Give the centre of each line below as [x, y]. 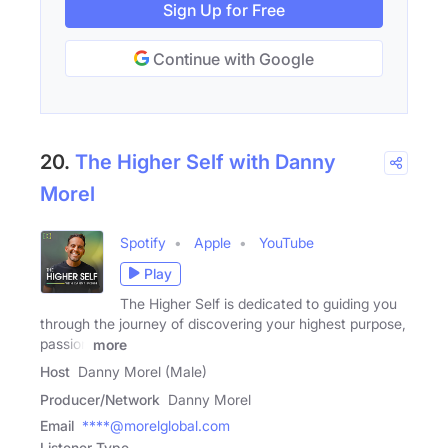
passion [64, 343]
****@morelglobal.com [156, 426]
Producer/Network [100, 400]
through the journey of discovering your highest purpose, [223, 323]
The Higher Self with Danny [205, 161]
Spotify [143, 242]
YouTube [286, 242]
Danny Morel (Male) [142, 372]
